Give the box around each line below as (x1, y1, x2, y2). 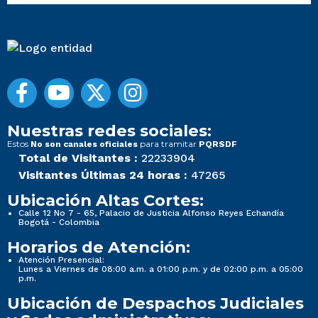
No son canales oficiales (31, 139, 138, 150)
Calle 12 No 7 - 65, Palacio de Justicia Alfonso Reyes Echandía (18, 208, 284, 219)
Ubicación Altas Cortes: (7, 190, 204, 211)
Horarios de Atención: (7, 237, 190, 258)
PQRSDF (199, 139, 237, 150)
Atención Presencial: (18, 255, 104, 265)
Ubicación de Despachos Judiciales (7, 293, 304, 314)
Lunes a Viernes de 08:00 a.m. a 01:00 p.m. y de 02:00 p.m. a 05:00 (18, 264, 303, 275)
